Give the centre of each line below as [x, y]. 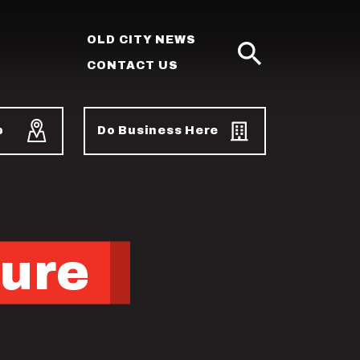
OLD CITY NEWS [141, 40]
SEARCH [234, 81]
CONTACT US [133, 65]
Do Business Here [158, 131]
